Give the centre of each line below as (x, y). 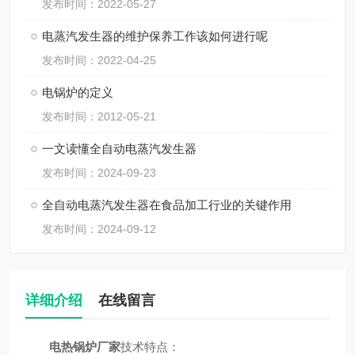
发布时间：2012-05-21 (99, 116)
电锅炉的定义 (78, 92)
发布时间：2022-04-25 (99, 60)
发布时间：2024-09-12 (99, 229)
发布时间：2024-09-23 (99, 173)
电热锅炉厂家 (85, 347)
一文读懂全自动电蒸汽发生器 (119, 149)
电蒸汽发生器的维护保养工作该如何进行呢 (155, 36)
